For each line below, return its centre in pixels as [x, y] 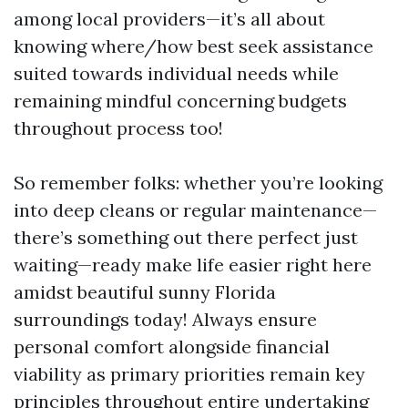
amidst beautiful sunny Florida [145, 291]
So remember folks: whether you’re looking [198, 182]
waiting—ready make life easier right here [193, 264]
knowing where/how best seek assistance [194, 46]
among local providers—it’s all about [169, 18]
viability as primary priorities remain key [189, 373]
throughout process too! [118, 127]
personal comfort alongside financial [172, 346]
